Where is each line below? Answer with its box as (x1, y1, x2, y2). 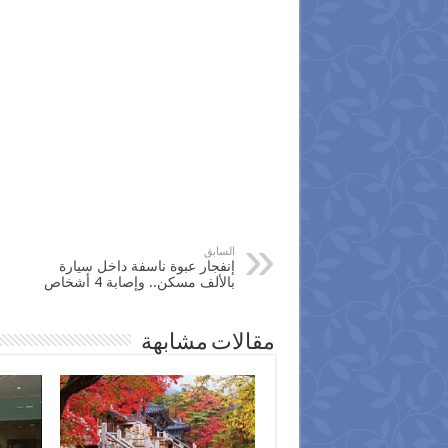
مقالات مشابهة (140, 331, 275, 355)
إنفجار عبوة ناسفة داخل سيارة (58, 257, 235, 274)
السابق (203, 244, 235, 258)
